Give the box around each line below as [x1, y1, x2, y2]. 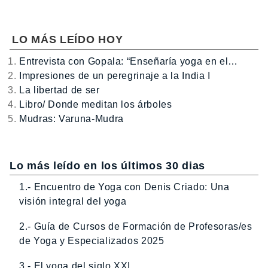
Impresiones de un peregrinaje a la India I [19, 70, 211, 81]
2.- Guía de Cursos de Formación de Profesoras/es [19, 221, 252, 232]
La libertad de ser [19, 84, 100, 95]
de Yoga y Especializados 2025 [19, 235, 165, 246]
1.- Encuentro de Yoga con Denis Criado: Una [19, 181, 230, 192]
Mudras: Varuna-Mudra [19, 113, 124, 124]
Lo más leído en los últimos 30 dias [10, 159, 206, 172]
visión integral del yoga [19, 196, 127, 206]
